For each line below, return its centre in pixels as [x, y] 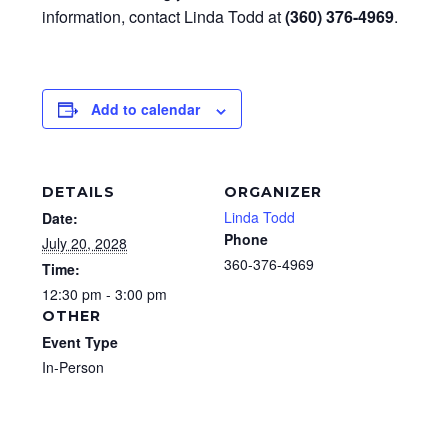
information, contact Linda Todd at [163, 17]
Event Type [80, 342]
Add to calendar [145, 109]
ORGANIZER [273, 192]
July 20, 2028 [84, 243]
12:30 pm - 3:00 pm [104, 294]
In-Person [73, 367]
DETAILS [78, 192]
